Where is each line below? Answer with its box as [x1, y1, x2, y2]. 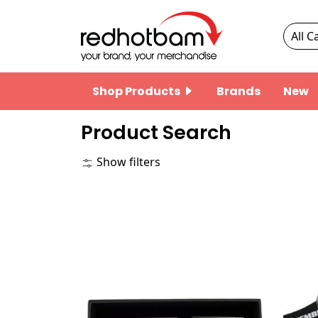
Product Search [81, 119, 231, 146]
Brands [216, 83, 261, 99]
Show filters [94, 154, 160, 170]
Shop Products [92, 83, 182, 99]
